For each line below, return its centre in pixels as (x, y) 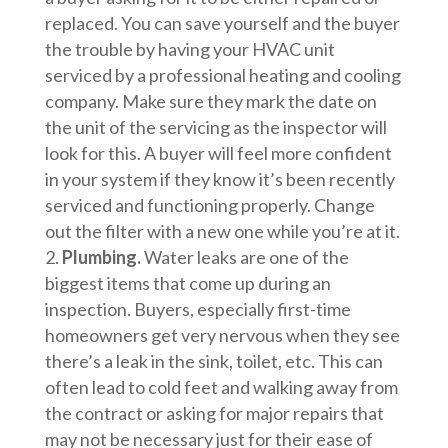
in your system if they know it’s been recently (219, 179)
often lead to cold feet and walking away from (221, 387)
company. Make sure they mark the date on (210, 101)
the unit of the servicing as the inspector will (215, 127)
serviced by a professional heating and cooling (222, 75)
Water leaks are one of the (244, 257)
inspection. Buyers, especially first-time (197, 309)
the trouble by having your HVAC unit (189, 49)
